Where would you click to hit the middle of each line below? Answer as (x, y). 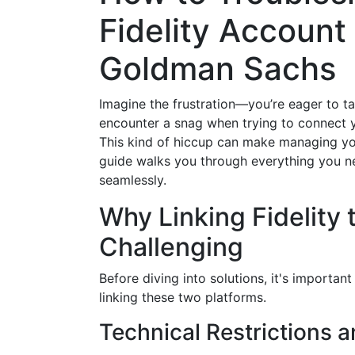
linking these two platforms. (183, 297)
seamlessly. (133, 180)
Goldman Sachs (218, 69)
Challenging (171, 247)
